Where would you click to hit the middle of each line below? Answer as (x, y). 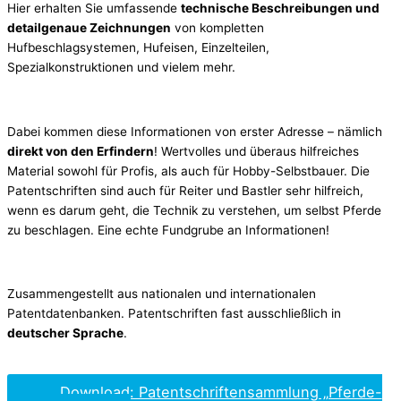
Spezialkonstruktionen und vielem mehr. (121, 68)
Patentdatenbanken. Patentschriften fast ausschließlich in (174, 313)
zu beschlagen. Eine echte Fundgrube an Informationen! (168, 230)
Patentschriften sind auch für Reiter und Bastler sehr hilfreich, (185, 190)
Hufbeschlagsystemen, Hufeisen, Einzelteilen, (138, 48)
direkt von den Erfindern (81, 151)
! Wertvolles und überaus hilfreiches (256, 151)
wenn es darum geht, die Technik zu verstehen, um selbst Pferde (194, 210)
